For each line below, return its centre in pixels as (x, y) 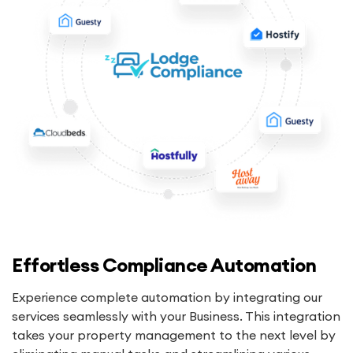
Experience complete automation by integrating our (167, 297)
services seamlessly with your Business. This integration (176, 316)
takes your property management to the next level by (174, 334)
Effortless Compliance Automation (164, 264)
